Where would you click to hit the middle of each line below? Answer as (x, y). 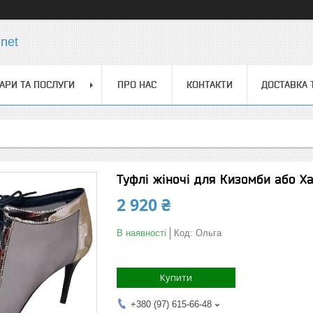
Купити (176, 277)
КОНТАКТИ (210, 85)
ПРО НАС (137, 85)
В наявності (141, 233)
